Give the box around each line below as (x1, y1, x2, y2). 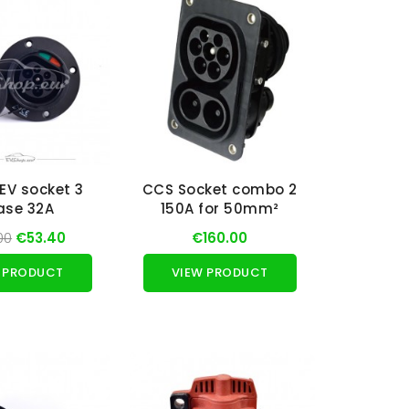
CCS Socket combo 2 (142, 180, 298, 200)
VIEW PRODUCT (171, 264, 268, 282)
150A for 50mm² (160, 199, 279, 219)
